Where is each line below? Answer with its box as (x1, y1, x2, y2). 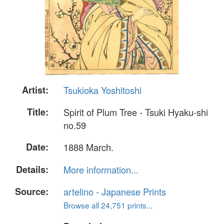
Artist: (22, 83, 48, 96)
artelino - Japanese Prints (63, 184, 166, 198)
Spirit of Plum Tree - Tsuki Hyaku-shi (63, 105, 208, 119)
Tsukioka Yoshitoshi (63, 83, 141, 96)
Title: (27, 105, 48, 119)
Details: (16, 162, 48, 176)
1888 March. (63, 140, 113, 154)
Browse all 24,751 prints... (63, 199, 152, 210)
